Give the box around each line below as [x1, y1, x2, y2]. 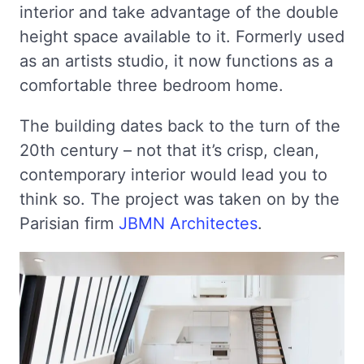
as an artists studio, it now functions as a [19, 50, 333, 71]
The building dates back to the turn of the [19, 115, 340, 136]
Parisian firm [19, 213, 119, 233]
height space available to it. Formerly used [19, 26, 344, 46]
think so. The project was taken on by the [19, 188, 340, 209]
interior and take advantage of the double [19, 2, 339, 22]
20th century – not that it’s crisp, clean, [19, 140, 319, 160]
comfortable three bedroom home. [19, 75, 284, 95]
